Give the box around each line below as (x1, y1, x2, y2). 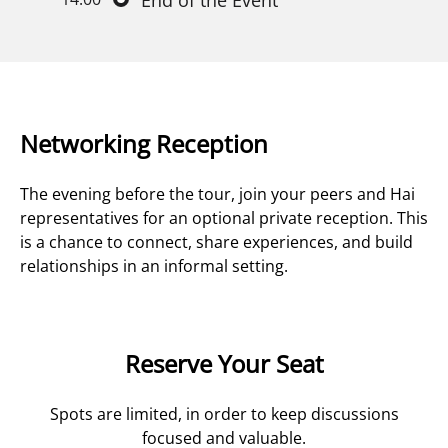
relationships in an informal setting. (20, 255, 288, 278)
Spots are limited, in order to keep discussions (49, 402, 399, 425)
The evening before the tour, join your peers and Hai (20, 183, 415, 206)
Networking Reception (20, 127, 268, 161)
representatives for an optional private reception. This (20, 207, 428, 230)
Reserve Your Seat (124, 347, 324, 380)
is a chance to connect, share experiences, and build (20, 231, 413, 254)
